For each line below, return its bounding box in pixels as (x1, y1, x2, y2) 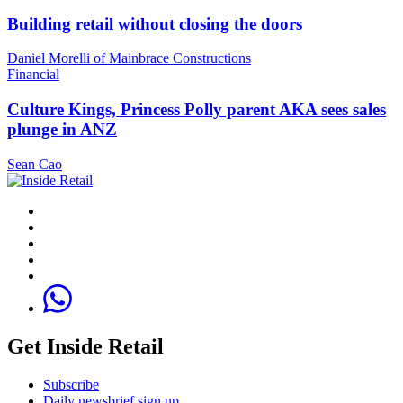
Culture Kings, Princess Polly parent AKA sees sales (7, 100, 386, 120)
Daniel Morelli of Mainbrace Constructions (7, 50, 251, 67)
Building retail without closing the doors (7, 13, 302, 33)
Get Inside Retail (7, 334, 164, 358)
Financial (7, 67, 59, 83)
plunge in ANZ (7, 120, 117, 139)
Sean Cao (7, 156, 62, 172)
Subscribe (43, 376, 99, 392)
